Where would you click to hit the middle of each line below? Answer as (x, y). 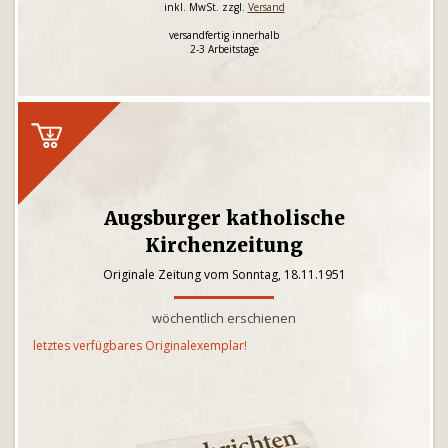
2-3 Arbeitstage (224, 49)
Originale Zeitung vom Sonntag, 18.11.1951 (224, 274)
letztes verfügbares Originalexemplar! (140, 345)
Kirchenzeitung (224, 245)
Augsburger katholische (224, 218)
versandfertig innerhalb (224, 35)
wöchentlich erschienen (224, 318)
